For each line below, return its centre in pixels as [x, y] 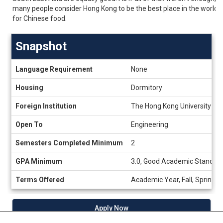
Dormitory [147, 87]
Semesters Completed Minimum [69, 143]
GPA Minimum [39, 161]
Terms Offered [40, 179]
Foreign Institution [46, 106]
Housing [29, 87]
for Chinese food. [40, 18]
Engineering [150, 124]
